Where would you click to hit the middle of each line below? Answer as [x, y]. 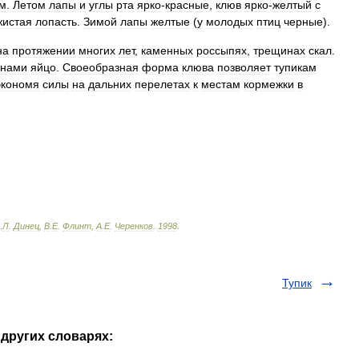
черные [303, 22]
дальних [110, 84]
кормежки [269, 84]
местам [221, 84]
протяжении [44, 50]
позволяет [244, 67]
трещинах [279, 50]
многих [97, 50]
